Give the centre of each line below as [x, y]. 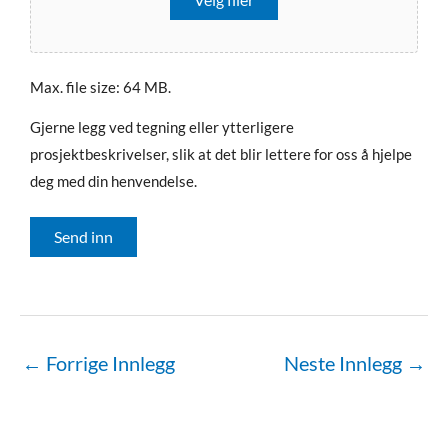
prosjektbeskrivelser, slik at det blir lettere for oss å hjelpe [221, 153]
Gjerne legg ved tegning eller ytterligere [162, 126]
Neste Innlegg [345, 362]
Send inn [83, 236]
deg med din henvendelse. [113, 180]
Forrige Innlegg [108, 362]
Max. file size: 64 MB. [100, 86]
